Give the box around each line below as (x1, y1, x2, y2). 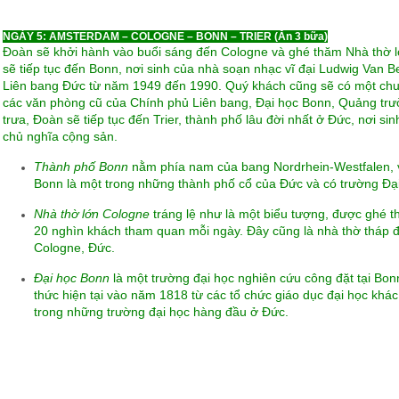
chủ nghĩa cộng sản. (2, 129, 118, 143)
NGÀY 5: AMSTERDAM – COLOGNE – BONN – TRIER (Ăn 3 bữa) (2, 30, 328, 43)
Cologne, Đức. (33, 240, 115, 255)
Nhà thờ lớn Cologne (33, 207, 150, 221)
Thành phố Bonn (33, 159, 128, 174)
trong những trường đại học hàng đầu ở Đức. (33, 305, 289, 319)
